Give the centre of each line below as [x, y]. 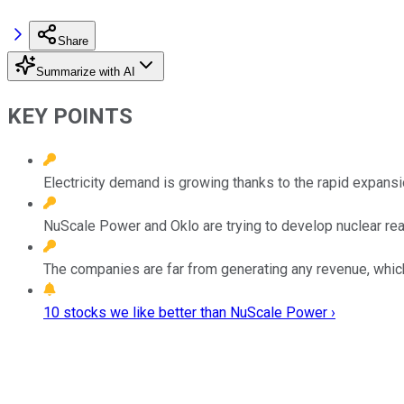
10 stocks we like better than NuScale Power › [189, 312]
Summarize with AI [86, 71]
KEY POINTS [70, 116]
